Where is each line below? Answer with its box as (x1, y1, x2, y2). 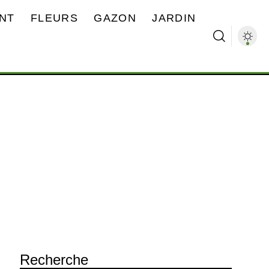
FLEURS (30, 11, 79, 24)
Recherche (19, 252, 88, 268)
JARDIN (152, 11, 196, 24)
